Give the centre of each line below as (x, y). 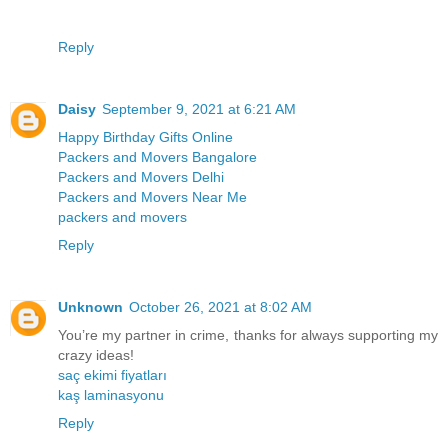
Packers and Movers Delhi (141, 176)
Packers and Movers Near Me (152, 196)
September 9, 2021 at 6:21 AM (199, 108)
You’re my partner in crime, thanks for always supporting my (248, 334)
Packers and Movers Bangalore (157, 156)
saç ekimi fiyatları (112, 374)
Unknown (90, 306)
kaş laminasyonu (111, 394)
